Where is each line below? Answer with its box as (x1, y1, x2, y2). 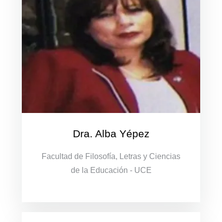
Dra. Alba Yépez (72, 127, 150, 139)
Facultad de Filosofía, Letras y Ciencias (42, 152, 180, 161)
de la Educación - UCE (70, 166, 152, 174)
